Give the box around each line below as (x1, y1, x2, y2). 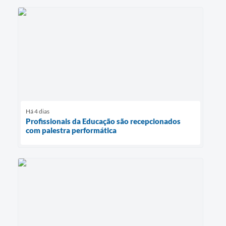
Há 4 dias (26, 107, 49, 115)
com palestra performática (26, 125, 117, 135)
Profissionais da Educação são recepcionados (26, 116, 181, 126)
